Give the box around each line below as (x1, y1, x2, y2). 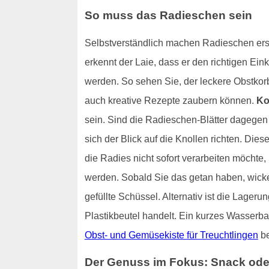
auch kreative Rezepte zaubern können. (84, 95, 256, 106)
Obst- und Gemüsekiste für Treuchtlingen (84, 229, 258, 240)
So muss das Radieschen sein (84, 8, 252, 22)
